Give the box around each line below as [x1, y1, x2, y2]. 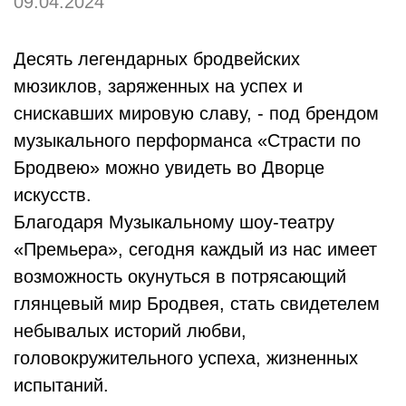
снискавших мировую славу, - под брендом [14, 103, 379, 124]
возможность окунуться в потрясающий [14, 266, 346, 287]
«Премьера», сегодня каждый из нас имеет [14, 239, 377, 260]
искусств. [14, 185, 92, 206]
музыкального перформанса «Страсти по [14, 130, 361, 151]
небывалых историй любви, [14, 321, 246, 342]
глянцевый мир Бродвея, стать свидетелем [14, 294, 380, 314]
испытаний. [14, 375, 109, 396]
